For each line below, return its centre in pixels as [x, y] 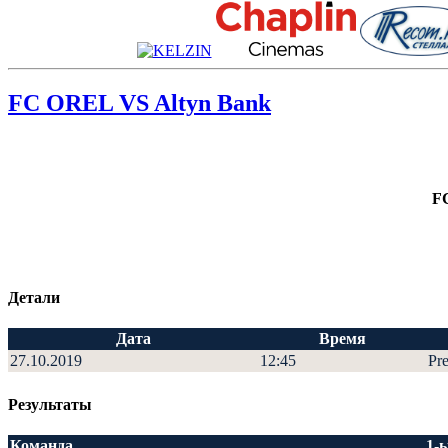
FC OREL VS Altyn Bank [139, 102]
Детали [34, 297]
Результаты [50, 404]
